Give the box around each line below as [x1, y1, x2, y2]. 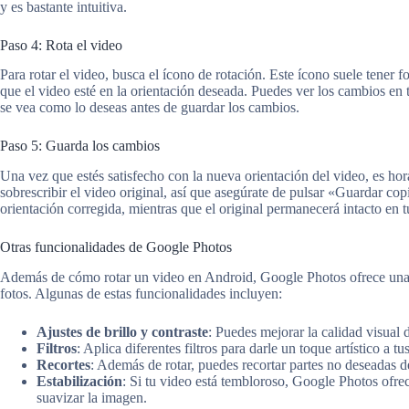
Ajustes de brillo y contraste [37, 324, 208, 341]
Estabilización [37, 373, 122, 390]
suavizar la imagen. [37, 390, 147, 406]
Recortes [37, 357, 90, 373]
